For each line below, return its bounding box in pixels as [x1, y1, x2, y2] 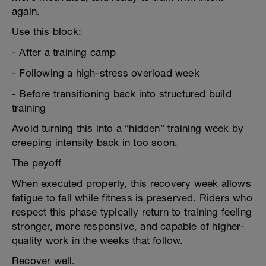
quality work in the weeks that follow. [12, 235, 183, 246]
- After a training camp [12, 46, 116, 58]
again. [12, 5, 40, 17]
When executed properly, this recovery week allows [12, 178, 251, 189]
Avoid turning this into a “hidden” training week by [12, 122, 244, 134]
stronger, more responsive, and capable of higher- [12, 220, 245, 232]
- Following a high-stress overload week [12, 67, 199, 79]
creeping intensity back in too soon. [12, 137, 178, 148]
